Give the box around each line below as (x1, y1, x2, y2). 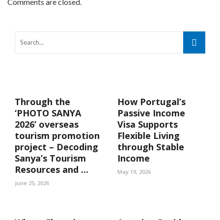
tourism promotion (15, 130, 100, 141)
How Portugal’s (117, 96, 186, 108)
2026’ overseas (15, 118, 79, 130)
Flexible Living (117, 130, 180, 141)
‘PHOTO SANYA (15, 107, 81, 119)
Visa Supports (117, 118, 178, 130)
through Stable (117, 141, 184, 153)
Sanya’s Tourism (15, 152, 86, 164)
